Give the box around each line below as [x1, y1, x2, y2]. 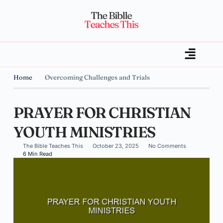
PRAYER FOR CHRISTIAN [13, 104, 191, 122]
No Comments [148, 142, 186, 149]
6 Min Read [22, 150, 52, 157]
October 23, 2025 [92, 142, 139, 149]
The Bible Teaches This [22, 142, 83, 149]
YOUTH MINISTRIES [13, 123, 155, 141]
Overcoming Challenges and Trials [44, 73, 150, 81]
